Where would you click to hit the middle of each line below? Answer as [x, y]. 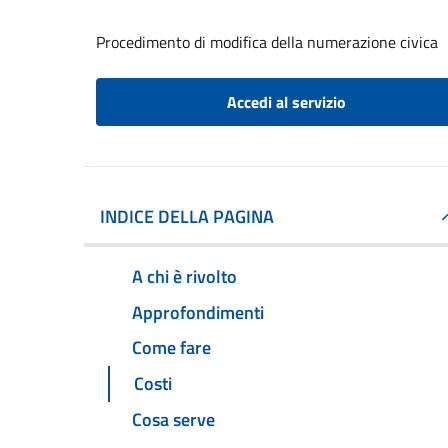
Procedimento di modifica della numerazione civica [267, 42]
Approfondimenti [198, 312]
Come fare [171, 348]
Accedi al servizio [286, 102]
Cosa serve [173, 420]
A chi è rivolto [184, 276]
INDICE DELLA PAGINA [187, 216]
